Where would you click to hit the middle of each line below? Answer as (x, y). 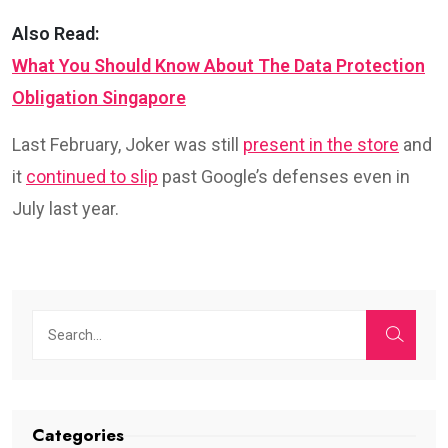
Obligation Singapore (99, 97)
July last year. (65, 208)
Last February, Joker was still (127, 144)
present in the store (321, 144)
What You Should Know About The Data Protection (218, 65)
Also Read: (55, 33)
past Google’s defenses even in (284, 176)
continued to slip (92, 176)
